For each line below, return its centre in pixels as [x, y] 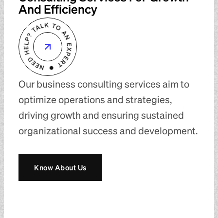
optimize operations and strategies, [95, 99]
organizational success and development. [108, 130]
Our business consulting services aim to [104, 83]
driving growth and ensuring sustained [101, 115]
